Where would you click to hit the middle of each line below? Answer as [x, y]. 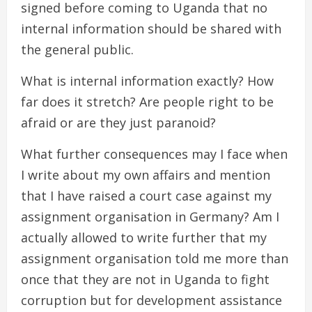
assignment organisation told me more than [155, 258]
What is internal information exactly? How [147, 80]
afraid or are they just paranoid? [118, 122]
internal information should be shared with [151, 28]
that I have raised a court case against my [146, 195]
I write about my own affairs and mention [146, 174]
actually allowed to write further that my [144, 237]
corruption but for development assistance [151, 300]
